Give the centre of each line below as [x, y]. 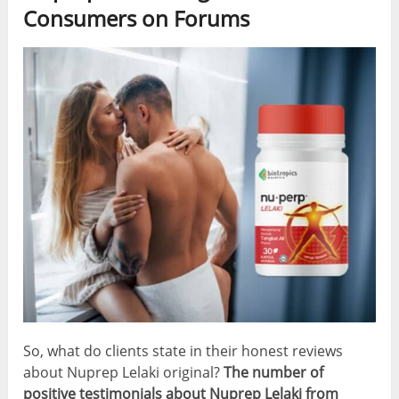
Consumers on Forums [137, 19]
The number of [274, 373]
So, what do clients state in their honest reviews [183, 351]
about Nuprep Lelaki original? [124, 373]
